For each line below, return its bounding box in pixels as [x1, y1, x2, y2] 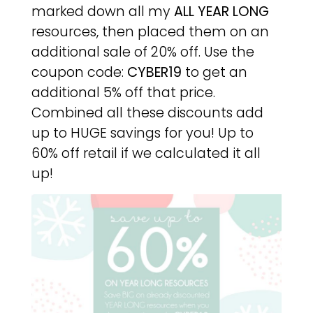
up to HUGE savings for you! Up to [31, 124, 254, 143]
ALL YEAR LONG [173, 2, 269, 22]
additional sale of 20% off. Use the [31, 43, 254, 62]
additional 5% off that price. [31, 83, 215, 103]
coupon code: [31, 63, 127, 82]
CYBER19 [126, 63, 182, 82]
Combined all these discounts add [31, 103, 263, 123]
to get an [181, 63, 247, 82]
